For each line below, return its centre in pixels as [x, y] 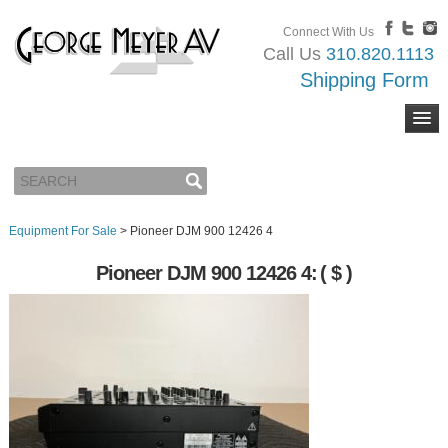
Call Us [295, 54]
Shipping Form [365, 80]
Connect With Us [329, 32]
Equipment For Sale [62, 231]
